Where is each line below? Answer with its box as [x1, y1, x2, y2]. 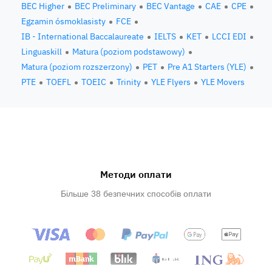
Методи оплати [100, 168, 172, 180]
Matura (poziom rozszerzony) [21, 61, 132, 72]
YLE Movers [201, 76, 245, 87]
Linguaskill [21, 46, 62, 57]
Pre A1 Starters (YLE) [168, 61, 246, 72]
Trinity [117, 76, 141, 87]
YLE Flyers [151, 76, 191, 87]
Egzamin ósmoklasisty [21, 16, 106, 27]
